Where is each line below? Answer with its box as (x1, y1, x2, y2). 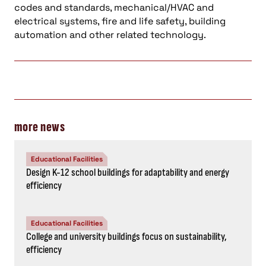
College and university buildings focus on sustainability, (26, 230, 227, 243)
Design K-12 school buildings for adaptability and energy (26, 166, 229, 179)
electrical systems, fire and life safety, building (14, 15, 226, 28)
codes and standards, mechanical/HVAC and (14, 1, 214, 14)
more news (14, 118, 65, 136)
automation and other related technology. (14, 28, 206, 42)
